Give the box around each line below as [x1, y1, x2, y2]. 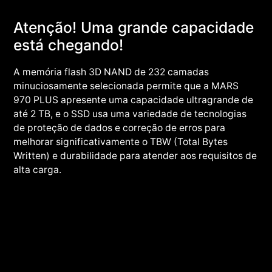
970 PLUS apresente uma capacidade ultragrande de [13, 93, 254, 106]
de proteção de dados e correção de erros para [13, 121, 226, 134]
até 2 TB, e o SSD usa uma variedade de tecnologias [13, 107, 247, 120]
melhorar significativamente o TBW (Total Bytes [13, 135, 228, 148]
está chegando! [13, 35, 124, 54]
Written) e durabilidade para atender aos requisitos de [13, 149, 257, 161]
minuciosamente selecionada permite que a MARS [13, 80, 239, 92]
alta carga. [13, 163, 62, 175]
